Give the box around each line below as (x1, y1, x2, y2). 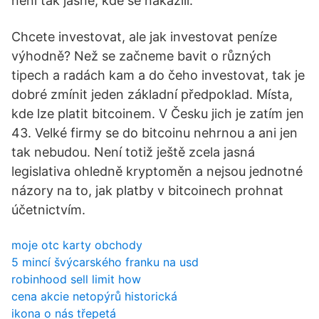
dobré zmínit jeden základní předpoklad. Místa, (11, 87, 293, 102)
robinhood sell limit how (11, 272, 141, 286)
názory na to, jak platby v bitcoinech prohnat (11, 183, 283, 198)
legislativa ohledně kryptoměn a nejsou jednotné (11, 164, 303, 179)
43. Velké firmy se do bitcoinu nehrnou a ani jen (11, 125, 298, 140)
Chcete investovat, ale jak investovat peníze (11, 29, 277, 44)
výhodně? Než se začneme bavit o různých (11, 48, 271, 63)
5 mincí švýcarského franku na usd (11, 255, 199, 269)
